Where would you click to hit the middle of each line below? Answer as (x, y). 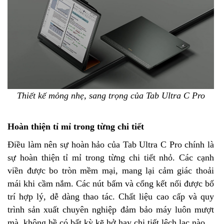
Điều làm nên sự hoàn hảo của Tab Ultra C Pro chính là (111, 145)
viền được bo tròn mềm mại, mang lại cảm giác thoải (111, 171)
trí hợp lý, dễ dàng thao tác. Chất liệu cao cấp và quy (111, 197)
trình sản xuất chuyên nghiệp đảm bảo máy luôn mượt (111, 210)
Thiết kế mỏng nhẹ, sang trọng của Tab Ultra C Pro (111, 96)
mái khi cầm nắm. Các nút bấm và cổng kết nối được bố (111, 184)
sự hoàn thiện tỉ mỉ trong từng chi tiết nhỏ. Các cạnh (111, 158)
